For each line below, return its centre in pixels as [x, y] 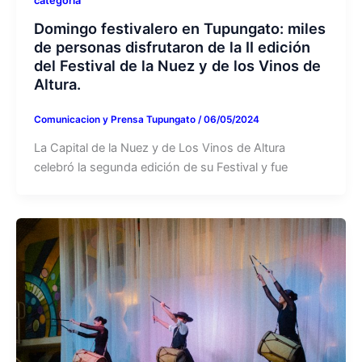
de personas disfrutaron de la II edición [172, 46]
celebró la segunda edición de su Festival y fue [160, 167]
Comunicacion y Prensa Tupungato [116, 119]
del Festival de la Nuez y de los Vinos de [177, 65]
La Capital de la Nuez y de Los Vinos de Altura [159, 147]
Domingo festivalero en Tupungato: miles [179, 28]
